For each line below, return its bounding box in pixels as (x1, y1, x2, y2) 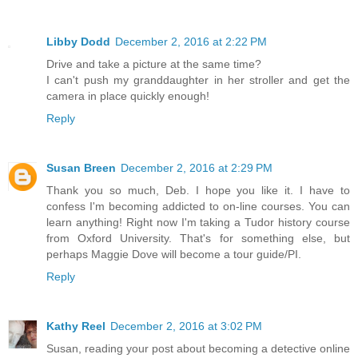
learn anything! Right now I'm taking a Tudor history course (46, 215, 350, 229)
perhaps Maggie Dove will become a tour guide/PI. (46, 247, 301, 261)
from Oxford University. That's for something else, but (46, 231, 350, 245)
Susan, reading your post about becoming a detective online (46, 341, 350, 355)
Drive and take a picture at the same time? (46, 57, 261, 70)
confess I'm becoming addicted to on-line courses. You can (46, 199, 350, 213)
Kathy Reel (46, 319, 105, 332)
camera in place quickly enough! (46, 89, 209, 102)
